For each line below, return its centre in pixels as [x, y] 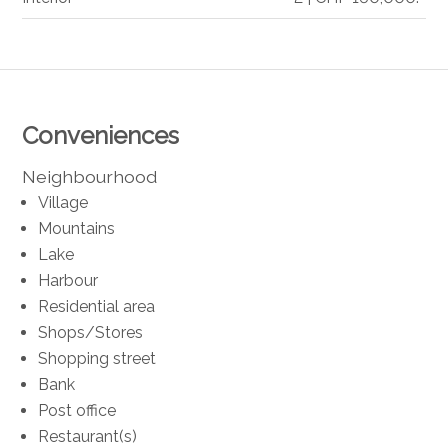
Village [63, 202]
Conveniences [101, 135]
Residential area [97, 306]
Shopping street [97, 358]
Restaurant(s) [88, 436]
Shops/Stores [91, 332]
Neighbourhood [90, 176]
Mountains [77, 228]
